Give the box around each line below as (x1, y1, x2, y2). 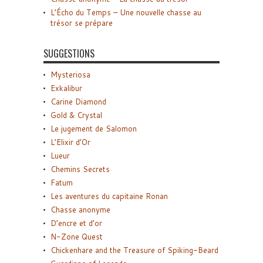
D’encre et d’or (50, 218, 102, 229)
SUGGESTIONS (43, 46, 95, 61)
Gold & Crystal (50, 110, 102, 121)
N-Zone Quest (50, 231, 103, 242)
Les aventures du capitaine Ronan (50, 191, 168, 202)
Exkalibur (50, 83, 82, 94)
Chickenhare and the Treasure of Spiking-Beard (50, 245, 218, 256)
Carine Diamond (50, 96, 106, 107)
